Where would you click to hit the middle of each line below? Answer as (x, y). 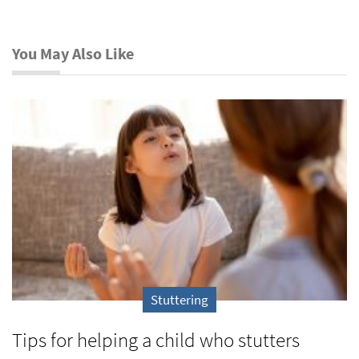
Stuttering (179, 300)
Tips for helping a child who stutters (156, 340)
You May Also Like (73, 53)
